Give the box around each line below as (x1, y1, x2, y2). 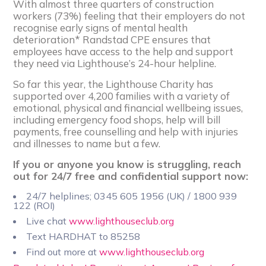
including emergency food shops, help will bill (13, 113, 221, 126)
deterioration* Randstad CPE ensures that (13, 33, 211, 46)
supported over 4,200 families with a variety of (13, 89, 230, 102)
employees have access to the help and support (13, 45, 234, 58)
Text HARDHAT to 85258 (26, 230, 141, 242)
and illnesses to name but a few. (13, 137, 161, 150)
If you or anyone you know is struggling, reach (13, 157, 242, 170)
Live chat (26, 214, 69, 227)
